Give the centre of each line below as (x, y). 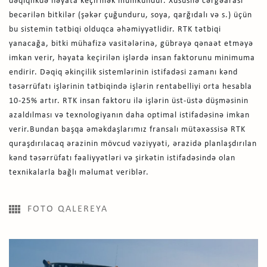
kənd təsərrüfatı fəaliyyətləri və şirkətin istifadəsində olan (122, 158)
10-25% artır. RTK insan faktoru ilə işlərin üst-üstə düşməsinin (129, 101)
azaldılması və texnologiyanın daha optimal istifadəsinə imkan (129, 115)
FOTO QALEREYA (68, 209)
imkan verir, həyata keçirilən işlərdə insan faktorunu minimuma (132, 58)
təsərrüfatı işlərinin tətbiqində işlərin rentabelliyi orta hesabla (131, 86)
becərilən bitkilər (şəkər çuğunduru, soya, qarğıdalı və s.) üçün (131, 15)
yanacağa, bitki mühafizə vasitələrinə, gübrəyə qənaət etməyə (131, 44)
